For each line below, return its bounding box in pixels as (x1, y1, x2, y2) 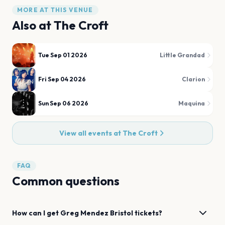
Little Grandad (160, 51, 205, 59)
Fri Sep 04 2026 (38, 75, 86, 83)
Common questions (12, 173, 120, 188)
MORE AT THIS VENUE (17, 6, 93, 14)
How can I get (12, 208, 60, 217)
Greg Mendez (60, 208, 108, 217)
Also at (12, 18, 54, 33)
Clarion (182, 75, 205, 83)
